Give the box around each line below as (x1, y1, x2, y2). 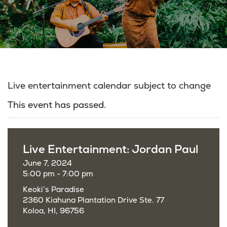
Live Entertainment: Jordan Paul (23, 142, 198, 157)
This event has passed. (8, 99, 106, 111)
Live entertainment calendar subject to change (8, 80, 211, 92)
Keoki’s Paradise (23, 185, 84, 195)
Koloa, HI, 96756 (23, 206, 84, 216)
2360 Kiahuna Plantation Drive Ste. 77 (23, 196, 164, 205)
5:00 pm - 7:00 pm (23, 169, 93, 179)
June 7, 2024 (23, 159, 72, 168)
